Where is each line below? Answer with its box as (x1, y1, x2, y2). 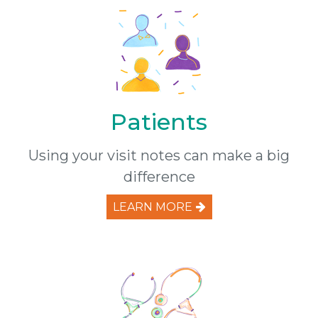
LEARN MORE (112, 199, 192, 214)
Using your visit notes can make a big (28, 146, 290, 164)
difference (123, 168, 195, 185)
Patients (111, 107, 207, 136)
